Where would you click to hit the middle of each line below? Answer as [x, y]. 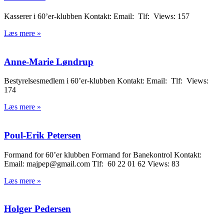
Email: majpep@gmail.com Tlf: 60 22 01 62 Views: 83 [92, 163]
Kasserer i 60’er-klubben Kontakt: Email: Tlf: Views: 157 [97, 16]
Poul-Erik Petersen [42, 135]
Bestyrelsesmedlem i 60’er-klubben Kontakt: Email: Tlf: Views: [106, 81]
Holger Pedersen [37, 209]
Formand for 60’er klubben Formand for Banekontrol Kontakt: [103, 154]
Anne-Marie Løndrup [49, 61]
